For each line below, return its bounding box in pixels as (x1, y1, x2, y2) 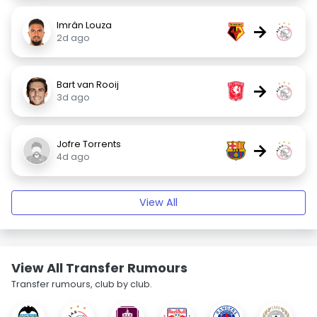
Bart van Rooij (57, 79, 119, 91)
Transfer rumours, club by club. (11, 278, 152, 290)
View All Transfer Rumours (11, 259, 188, 277)
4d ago (57, 151, 90, 163)
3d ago (57, 91, 90, 103)
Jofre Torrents (57, 138, 123, 150)
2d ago (57, 32, 90, 44)
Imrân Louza (57, 19, 112, 31)
